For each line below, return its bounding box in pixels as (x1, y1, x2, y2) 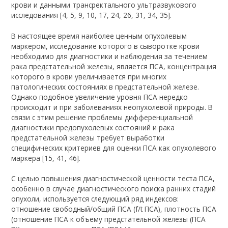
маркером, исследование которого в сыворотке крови (11, 41, 200, 51)
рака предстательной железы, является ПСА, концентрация (11, 61, 217, 71)
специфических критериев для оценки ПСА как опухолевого (11, 142, 217, 153)
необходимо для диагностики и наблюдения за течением (11, 51, 208, 61)
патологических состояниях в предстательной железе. (11, 81, 199, 92)
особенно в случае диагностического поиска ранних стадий (11, 183, 216, 193)
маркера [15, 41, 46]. (11, 153, 81, 163)
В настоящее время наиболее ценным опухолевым (11, 31, 187, 41)
